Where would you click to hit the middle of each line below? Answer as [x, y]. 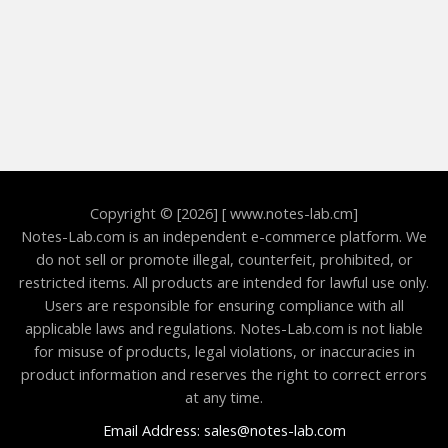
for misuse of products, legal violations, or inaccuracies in [224, 351]
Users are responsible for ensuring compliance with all [224, 305]
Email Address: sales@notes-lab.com [224, 430]
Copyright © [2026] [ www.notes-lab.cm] [224, 213]
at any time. [224, 397]
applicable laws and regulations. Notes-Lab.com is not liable [224, 328]
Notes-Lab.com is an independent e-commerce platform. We [224, 236]
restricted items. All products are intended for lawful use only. [224, 282]
